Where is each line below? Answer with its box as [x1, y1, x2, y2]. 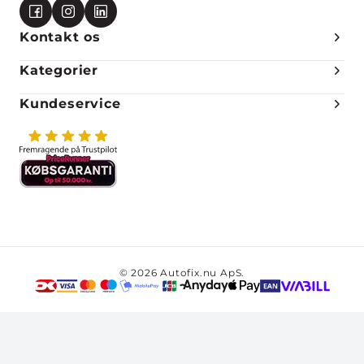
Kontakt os [19, 28, 101, 45]
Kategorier [19, 62, 98, 78]
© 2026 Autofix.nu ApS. [119, 266, 245, 279]
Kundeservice [19, 95, 121, 111]
